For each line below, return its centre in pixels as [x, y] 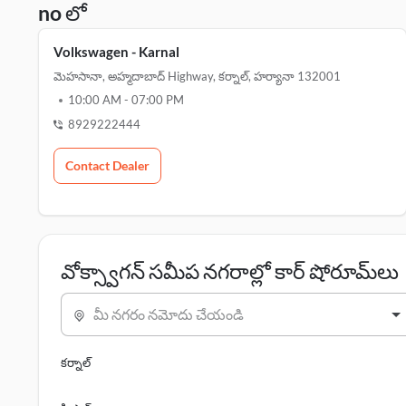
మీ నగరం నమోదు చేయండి [169, 314]
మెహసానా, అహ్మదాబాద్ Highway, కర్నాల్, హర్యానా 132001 [197, 76]
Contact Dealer [107, 165]
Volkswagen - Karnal [116, 52]
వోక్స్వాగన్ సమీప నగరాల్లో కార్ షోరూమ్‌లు [230, 271]
